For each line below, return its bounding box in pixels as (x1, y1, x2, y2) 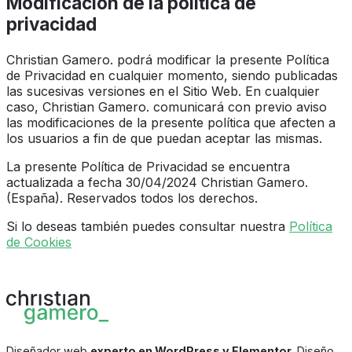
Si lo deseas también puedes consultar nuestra (6, 218, 289, 235)
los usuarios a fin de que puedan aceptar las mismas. (6, 130, 326, 147)
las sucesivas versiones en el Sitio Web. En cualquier (6, 83, 320, 100)
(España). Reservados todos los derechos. (6, 190, 262, 207)
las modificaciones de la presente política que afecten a (6, 115, 335, 131)
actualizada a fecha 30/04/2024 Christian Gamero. (6, 174, 308, 191)
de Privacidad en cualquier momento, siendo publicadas (6, 68, 338, 84)
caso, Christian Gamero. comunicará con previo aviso (6, 99, 327, 115)
